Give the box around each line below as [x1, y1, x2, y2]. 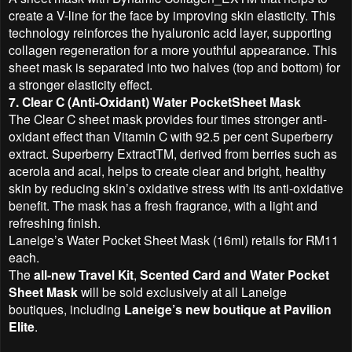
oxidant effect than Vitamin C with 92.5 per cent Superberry [9, 126, 333, 145]
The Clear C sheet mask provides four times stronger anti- [9, 109, 327, 127]
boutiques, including [9, 299, 124, 317]
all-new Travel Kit [34, 265, 134, 284]
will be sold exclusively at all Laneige [78, 282, 287, 300]
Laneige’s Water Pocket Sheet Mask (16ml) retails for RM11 [9, 230, 339, 248]
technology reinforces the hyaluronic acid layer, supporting [9, 23, 332, 41]
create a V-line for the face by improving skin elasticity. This [9, 5, 335, 24]
